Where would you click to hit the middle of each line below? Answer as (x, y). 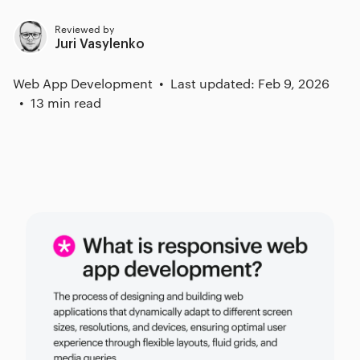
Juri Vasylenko (100, 44)
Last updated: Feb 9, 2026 (250, 83)
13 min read (66, 102)
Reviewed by (84, 28)
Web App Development (83, 83)
